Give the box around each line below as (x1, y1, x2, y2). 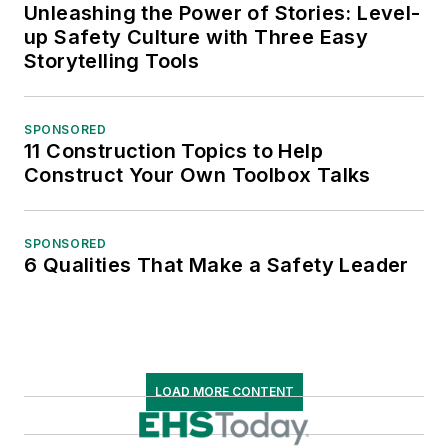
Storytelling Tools (24, 49, 200, 74)
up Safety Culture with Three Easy (24, 25, 369, 50)
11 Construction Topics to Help (24, 139, 323, 164)
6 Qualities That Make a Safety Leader (24, 253, 409, 278)
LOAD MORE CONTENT (154, 384, 294, 400)
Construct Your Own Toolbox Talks (24, 163, 371, 188)
